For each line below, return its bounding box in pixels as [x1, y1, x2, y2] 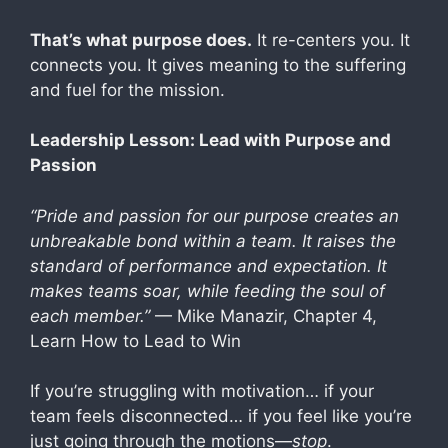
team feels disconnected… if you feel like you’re [30, 406, 412, 426]
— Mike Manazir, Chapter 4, [155, 305, 377, 326]
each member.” [30, 305, 155, 326]
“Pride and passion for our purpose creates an [30, 205, 399, 226]
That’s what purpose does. [30, 29, 252, 50]
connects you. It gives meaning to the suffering [30, 54, 406, 75]
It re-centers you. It [252, 29, 410, 50]
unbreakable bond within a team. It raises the [30, 230, 396, 251]
